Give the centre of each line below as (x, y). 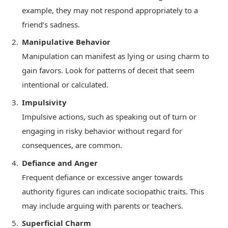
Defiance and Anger (60, 163)
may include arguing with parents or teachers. (103, 205)
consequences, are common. (72, 145)
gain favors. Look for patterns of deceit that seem (108, 70)
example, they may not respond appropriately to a (110, 10)
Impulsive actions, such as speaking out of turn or (109, 116)
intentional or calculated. (65, 85)
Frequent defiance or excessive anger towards (102, 177)
